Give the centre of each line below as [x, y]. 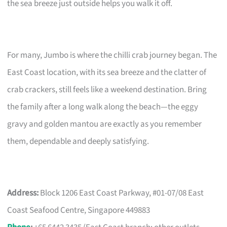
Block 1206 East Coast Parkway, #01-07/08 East [121, 193]
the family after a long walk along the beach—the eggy [103, 107]
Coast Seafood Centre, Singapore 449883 [79, 210]
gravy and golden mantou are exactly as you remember [105, 124]
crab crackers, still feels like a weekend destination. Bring [107, 89]
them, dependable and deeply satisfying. [78, 141]
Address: [23, 193]
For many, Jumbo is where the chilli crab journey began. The [112, 55]
